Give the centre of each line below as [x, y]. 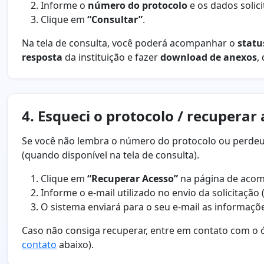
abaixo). [75, 245]
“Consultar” [115, 20]
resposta [42, 57]
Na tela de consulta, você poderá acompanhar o [130, 43]
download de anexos [209, 57]
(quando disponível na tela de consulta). [110, 155]
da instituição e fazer [111, 57]
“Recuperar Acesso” [133, 179]
